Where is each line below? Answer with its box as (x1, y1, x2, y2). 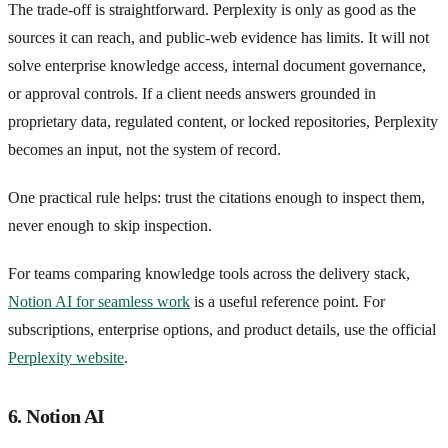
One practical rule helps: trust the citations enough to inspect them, (8, 189, 425, 207)
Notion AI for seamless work (8, 293, 190, 311)
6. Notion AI (8, 405, 105, 428)
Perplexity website (8, 349, 124, 367)
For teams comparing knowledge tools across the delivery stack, (8, 265, 410, 283)
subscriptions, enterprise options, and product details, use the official (8, 321, 436, 339)
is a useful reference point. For (190, 293, 385, 311)
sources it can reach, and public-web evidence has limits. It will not (8, 29, 429, 47)
